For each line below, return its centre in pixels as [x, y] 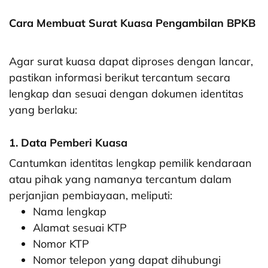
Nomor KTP [61, 244]
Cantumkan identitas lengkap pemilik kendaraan [130, 163]
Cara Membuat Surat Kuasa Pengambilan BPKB [134, 23]
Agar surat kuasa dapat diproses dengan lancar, [131, 62]
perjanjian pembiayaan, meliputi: [91, 196]
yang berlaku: [43, 110]
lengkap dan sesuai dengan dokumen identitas [126, 94]
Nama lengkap [70, 212]
